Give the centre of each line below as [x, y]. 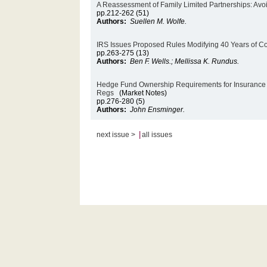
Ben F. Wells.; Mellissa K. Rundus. [185, 61]
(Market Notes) [141, 93]
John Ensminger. [158, 110]
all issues [157, 135]
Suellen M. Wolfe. [159, 21]
